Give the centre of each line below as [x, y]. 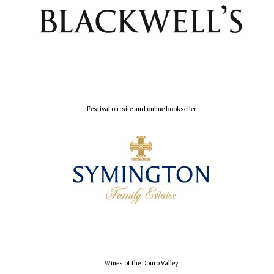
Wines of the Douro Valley [141, 263]
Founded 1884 [232, 74]
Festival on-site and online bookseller [141, 109]
